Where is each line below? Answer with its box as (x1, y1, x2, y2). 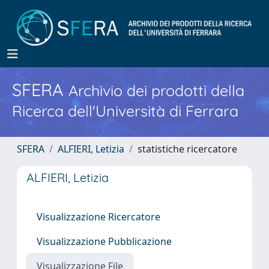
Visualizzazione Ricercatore (37, 210, 160, 223)
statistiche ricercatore (138, 142, 237, 156)
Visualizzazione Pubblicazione (37, 235, 172, 248)
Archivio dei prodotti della (68, 81, 244, 100)
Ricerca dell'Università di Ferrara (12, 101, 238, 120)
